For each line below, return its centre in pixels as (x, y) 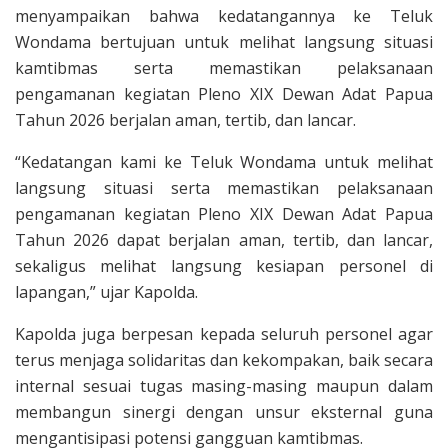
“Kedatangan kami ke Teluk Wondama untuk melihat (224, 161)
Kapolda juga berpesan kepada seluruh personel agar (224, 333)
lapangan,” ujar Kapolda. (106, 291)
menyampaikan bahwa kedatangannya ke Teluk (224, 15)
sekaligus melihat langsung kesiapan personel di (224, 265)
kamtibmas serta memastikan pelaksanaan (224, 67)
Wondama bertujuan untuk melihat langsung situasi (224, 41)
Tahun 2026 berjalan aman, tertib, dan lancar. (185, 119)
